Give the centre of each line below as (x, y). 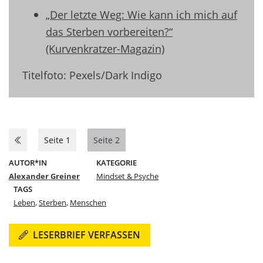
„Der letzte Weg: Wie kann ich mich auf (141, 14)
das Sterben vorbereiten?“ (109, 31)
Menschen (88, 202)
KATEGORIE (117, 162)
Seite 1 (57, 140)
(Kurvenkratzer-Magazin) (105, 48)
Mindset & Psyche (127, 176)
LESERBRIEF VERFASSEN (87, 235)
